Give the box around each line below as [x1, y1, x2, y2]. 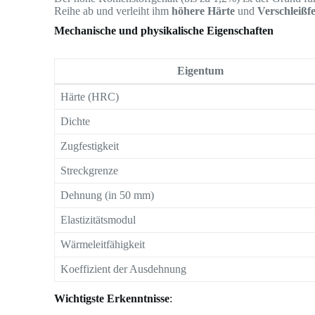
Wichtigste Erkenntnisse [54, 292, 170, 304]
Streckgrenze [60, 164, 119, 176]
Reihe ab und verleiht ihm [54, 5, 172, 18]
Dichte [60, 115, 91, 127]
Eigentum [177, 64, 224, 77]
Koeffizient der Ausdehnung [60, 262, 187, 275]
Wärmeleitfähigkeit [60, 238, 146, 250]
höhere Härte [172, 5, 236, 18]
